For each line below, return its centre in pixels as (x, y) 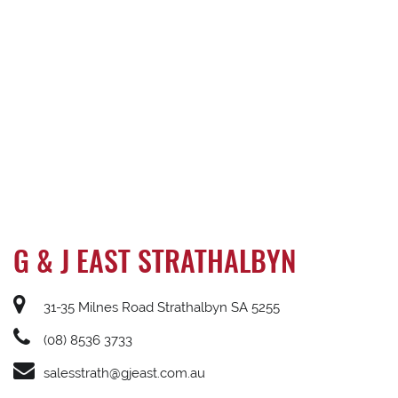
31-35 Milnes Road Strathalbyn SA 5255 (160, 307)
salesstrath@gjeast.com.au (123, 373)
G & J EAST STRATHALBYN (155, 260)
